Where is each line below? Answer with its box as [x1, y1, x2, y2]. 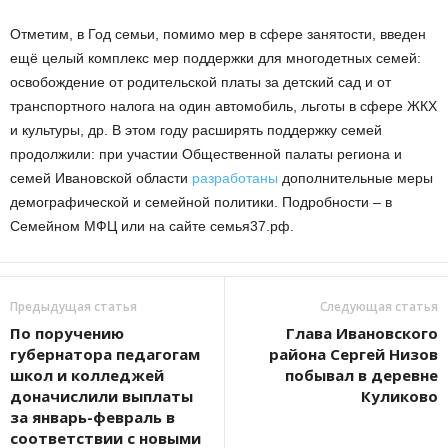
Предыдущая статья [10, 297, 137, 315]
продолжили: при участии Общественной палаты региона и [10, 145, 402, 162]
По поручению [10, 322, 124, 343]
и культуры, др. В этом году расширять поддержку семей [10, 121, 382, 138]
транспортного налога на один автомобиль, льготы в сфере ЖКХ [10, 97, 437, 114]
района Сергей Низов [269, 343, 438, 364]
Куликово [361, 385, 438, 406]
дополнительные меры [278, 169, 433, 186]
